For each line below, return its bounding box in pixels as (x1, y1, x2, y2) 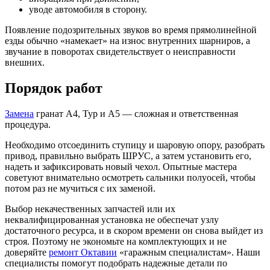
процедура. (5, 119, 51, 130)
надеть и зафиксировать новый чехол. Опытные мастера (5, 162, 237, 172)
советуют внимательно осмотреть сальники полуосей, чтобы (5, 172, 256, 183)
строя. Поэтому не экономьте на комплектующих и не (5, 236, 227, 247)
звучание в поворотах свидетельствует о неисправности (5, 46, 236, 57)
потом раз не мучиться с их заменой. (5, 183, 155, 194)
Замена (5, 108, 34, 119)
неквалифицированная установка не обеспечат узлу (5, 215, 219, 225)
